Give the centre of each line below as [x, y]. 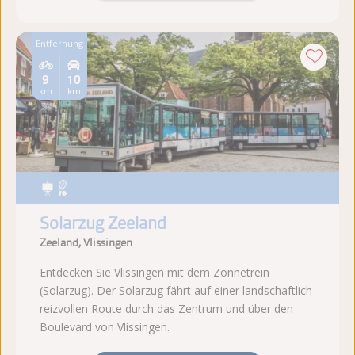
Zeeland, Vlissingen [86, 243]
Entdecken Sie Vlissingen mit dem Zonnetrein [155, 273]
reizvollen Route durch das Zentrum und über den [166, 309]
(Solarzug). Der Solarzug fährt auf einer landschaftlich [176, 291]
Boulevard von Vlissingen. [105, 327]
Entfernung [59, 44]
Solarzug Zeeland [103, 224]
